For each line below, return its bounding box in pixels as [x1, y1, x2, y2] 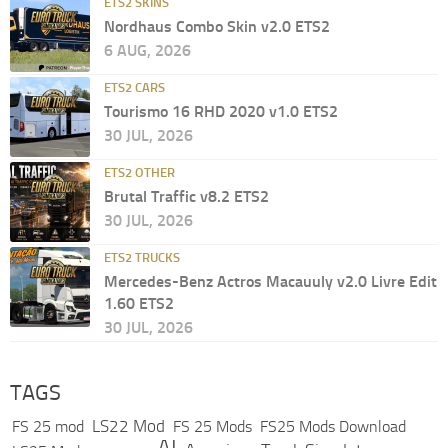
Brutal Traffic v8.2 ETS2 [104, 187, 269, 207]
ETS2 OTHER [104, 165, 175, 181]
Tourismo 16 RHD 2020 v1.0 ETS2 [104, 102, 338, 122]
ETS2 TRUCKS [104, 250, 180, 266]
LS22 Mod [92, 416, 165, 437]
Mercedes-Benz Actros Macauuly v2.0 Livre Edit [104, 272, 437, 292]
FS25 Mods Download [260, 417, 406, 437]
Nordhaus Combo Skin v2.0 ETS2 [104, 17, 330, 37]
